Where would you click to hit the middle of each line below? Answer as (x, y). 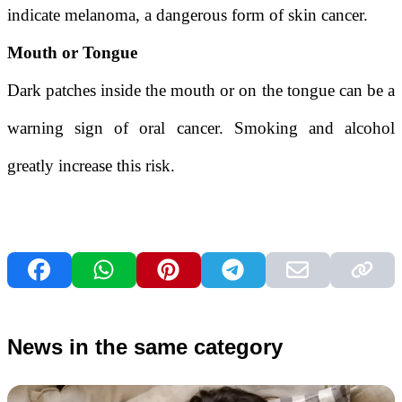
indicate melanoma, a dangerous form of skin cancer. (188, 14)
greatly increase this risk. (91, 165)
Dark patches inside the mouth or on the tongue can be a (201, 90)
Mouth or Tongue (72, 52)
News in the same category (145, 346)
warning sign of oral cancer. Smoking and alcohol (201, 127)
